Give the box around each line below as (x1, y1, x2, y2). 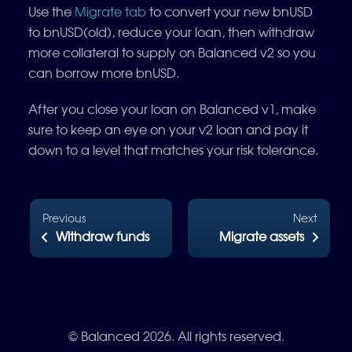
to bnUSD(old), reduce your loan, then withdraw (28, 22, 314, 42)
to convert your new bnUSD (146, 2, 313, 21)
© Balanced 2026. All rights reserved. (68, 326, 284, 346)
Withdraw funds (56, 226, 149, 246)
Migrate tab (75, 2, 146, 21)
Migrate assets (219, 226, 304, 246)
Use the (28, 2, 75, 21)
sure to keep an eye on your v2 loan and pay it (28, 119, 308, 139)
